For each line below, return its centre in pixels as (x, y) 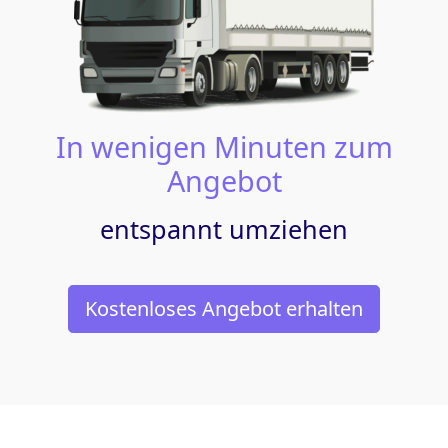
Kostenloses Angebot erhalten (224, 308)
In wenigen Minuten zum (224, 146)
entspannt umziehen (224, 228)
